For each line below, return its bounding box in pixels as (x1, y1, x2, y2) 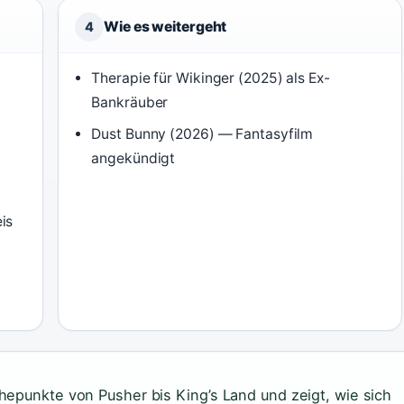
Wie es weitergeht (104, 18, 227, 36)
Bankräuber (91, 94, 169, 112)
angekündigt (91, 150, 176, 168)
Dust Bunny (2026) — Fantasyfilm (91, 125, 314, 143)
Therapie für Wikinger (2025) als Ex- (91, 69, 330, 87)
